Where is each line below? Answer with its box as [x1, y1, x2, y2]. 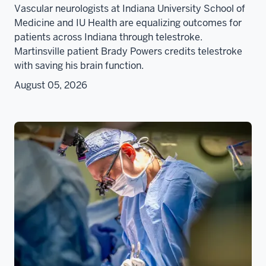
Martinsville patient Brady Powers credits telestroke [14, 45, 242, 58]
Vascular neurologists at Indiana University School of [14, 2, 245, 15]
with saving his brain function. [14, 59, 144, 72]
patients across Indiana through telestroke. [14, 31, 202, 44]
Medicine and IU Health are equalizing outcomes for [14, 17, 242, 30]
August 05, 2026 [14, 79, 87, 92]
